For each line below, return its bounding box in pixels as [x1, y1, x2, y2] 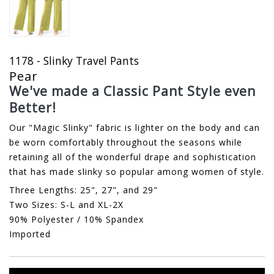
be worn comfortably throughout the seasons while [9, 136, 242, 149]
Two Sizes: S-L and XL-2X [9, 199, 124, 211]
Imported [9, 228, 51, 240]
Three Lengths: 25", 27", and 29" [9, 184, 158, 196]
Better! [9, 99, 56, 117]
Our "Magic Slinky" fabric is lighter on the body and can [9, 122, 260, 134]
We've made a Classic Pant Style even [9, 83, 256, 100]
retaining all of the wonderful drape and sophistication [9, 151, 256, 163]
